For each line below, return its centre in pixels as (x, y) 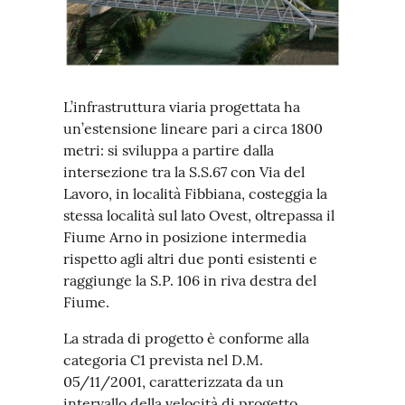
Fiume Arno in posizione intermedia (185, 237)
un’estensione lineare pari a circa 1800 (193, 128)
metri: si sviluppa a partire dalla (169, 150)
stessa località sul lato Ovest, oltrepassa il (199, 215)
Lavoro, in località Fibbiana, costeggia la (195, 193)
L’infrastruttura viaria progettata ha (182, 107)
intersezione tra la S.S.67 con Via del (184, 172)
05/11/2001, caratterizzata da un (174, 381)
